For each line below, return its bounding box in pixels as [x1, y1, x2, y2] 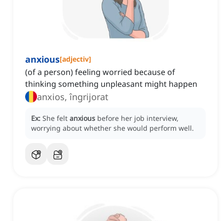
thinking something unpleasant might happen [25, 78, 197, 90]
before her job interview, [97, 113, 179, 123]
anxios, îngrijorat [37, 91, 109, 103]
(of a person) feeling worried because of [25, 67, 175, 78]
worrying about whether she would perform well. [31, 123, 194, 133]
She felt [42, 113, 70, 123]
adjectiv [62, 54, 89, 64]
